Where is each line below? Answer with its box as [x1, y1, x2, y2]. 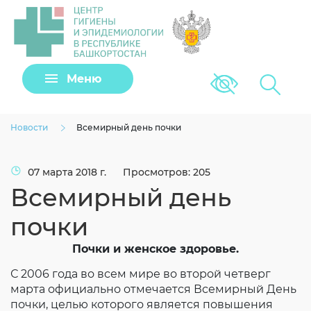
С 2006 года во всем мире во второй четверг [10, 267, 271, 280]
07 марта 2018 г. [28, 166, 109, 178]
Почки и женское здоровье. [72, 242, 239, 255]
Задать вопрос [73, 35, 238, 61]
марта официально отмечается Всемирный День [10, 283, 296, 296]
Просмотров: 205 [123, 166, 210, 178]
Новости [10, 122, 48, 133]
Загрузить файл [63, 277, 145, 290]
